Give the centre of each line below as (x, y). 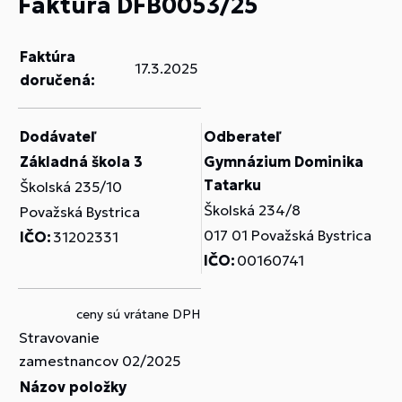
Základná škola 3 (81, 162)
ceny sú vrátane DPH (138, 314)
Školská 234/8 (252, 210)
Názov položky (73, 387)
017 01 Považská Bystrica (288, 235)
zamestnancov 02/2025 (100, 361)
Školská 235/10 (71, 187)
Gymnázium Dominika (284, 162)
